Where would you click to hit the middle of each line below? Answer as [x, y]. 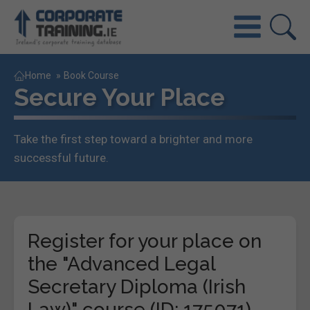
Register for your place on [145, 241]
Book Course [91, 75]
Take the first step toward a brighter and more [133, 139]
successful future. [61, 157]
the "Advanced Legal [121, 264]
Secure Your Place [119, 97]
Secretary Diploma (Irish [137, 286]
